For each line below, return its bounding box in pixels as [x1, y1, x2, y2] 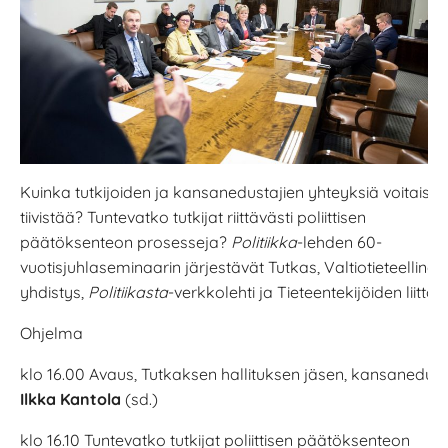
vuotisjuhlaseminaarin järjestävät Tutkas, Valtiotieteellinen [20, 256, 445, 277]
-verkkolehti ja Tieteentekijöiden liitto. [168, 281, 439, 302]
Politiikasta [88, 281, 168, 302]
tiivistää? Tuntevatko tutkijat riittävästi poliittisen [20, 206, 366, 227]
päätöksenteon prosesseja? [20, 231, 231, 252]
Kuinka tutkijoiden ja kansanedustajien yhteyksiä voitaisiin [20, 181, 445, 202]
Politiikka [231, 231, 297, 252]
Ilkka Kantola [20, 388, 121, 409]
